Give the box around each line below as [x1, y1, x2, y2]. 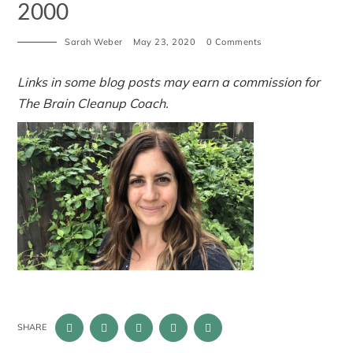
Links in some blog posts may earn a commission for [17, 73, 321, 90]
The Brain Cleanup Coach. [17, 95, 169, 111]
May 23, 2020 [133, 35, 196, 47]
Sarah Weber [65, 35, 123, 47]
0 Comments [206, 35, 262, 47]
